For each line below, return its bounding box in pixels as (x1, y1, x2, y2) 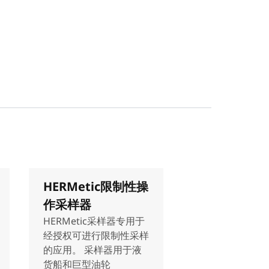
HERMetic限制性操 (43, 178, 148, 195)
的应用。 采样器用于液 (43, 243, 142, 256)
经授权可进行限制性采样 (43, 229, 149, 242)
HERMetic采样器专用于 (43, 214, 145, 228)
